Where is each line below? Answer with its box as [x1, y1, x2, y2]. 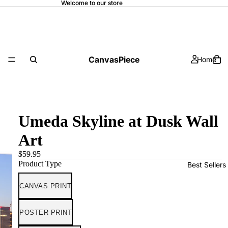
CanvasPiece [89, 54, 139, 65]
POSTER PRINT [19, 208, 72, 216]
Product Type [18, 159, 62, 168]
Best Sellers [187, 160, 226, 169]
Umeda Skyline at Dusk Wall [18, 112, 218, 130]
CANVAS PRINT [19, 182, 71, 190]
